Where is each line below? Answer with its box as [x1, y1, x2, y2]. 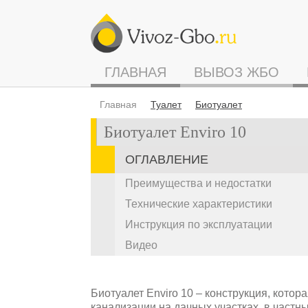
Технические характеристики [125, 198, 272, 210]
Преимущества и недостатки [125, 177, 272, 189]
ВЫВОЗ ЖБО [194, 65, 279, 80]
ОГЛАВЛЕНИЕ [125, 153, 208, 166]
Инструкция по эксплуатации [125, 219, 272, 230]
